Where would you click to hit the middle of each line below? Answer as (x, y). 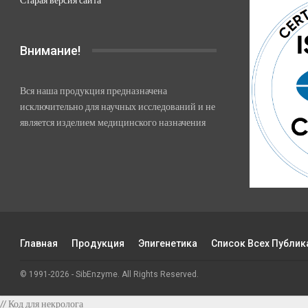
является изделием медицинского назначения (113, 122)
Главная (39, 243)
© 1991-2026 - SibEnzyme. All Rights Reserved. (109, 274)
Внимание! (50, 50)
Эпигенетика (168, 243)
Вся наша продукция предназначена (93, 91)
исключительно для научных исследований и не (118, 107)
